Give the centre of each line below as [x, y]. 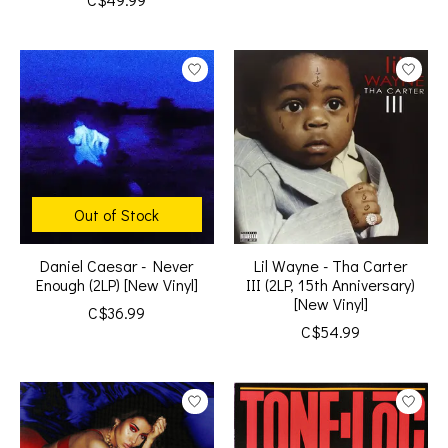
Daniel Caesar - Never [117, 266]
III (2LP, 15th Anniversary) [331, 285]
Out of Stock [117, 215]
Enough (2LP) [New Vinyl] [116, 285]
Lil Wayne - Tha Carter [331, 266]
